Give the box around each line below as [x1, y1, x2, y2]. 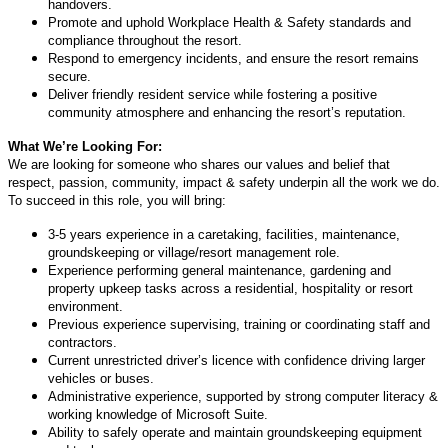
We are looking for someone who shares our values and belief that [8, 156, 390, 172]
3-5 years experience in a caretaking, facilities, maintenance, [48, 226, 400, 242]
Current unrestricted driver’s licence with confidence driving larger [48, 352, 425, 368]
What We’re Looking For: [8, 138, 162, 154]
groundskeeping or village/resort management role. [48, 244, 340, 260]
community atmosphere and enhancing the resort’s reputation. [48, 104, 406, 120]
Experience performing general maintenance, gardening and [48, 262, 391, 278]
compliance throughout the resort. [48, 32, 242, 48]
